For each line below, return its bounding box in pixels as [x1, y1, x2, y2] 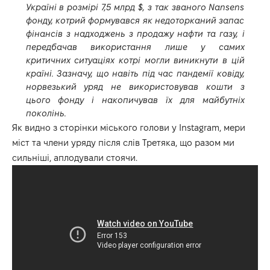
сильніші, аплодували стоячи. [12, 152, 137, 163]
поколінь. [25, 108, 66, 119]
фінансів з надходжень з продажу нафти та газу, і [25, 28, 245, 39]
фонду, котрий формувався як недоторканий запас [25, 15, 245, 26]
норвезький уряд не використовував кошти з [25, 81, 245, 92]
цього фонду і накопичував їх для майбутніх [25, 95, 245, 105]
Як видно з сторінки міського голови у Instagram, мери [12, 122, 245, 133]
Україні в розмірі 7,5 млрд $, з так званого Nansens [25, 2, 245, 13]
